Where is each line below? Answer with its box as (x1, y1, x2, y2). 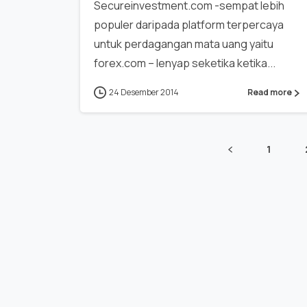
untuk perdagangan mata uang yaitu (94, 36, 273, 51)
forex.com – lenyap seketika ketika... (94, 55, 275, 71)
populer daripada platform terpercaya (94, 16, 284, 32)
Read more (247, 86, 293, 99)
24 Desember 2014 (109, 86, 179, 98)
